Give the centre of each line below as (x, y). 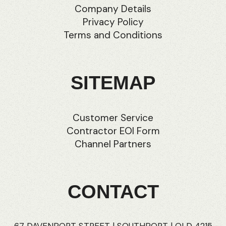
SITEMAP (113, 82)
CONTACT (113, 191)
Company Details (113, 9)
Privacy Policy (113, 22)
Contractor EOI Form (113, 131)
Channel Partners (113, 144)
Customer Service (113, 118)
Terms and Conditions (113, 35)
